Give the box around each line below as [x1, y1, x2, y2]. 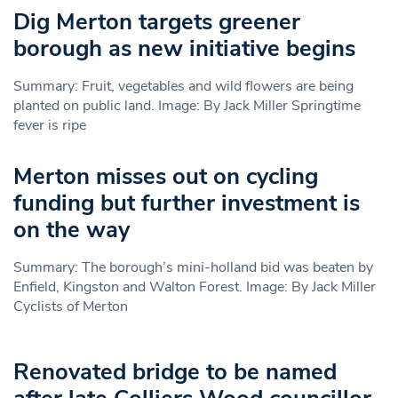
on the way [13, 213, 130, 245]
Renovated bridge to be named [13, 355, 337, 387]
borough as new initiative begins [13, 32, 355, 64]
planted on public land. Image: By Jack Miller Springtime [13, 95, 361, 115]
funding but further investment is [13, 187, 360, 219]
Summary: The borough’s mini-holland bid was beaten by [13, 257, 373, 277]
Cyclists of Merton [13, 296, 128, 316]
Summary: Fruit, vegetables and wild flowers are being [13, 76, 354, 96]
